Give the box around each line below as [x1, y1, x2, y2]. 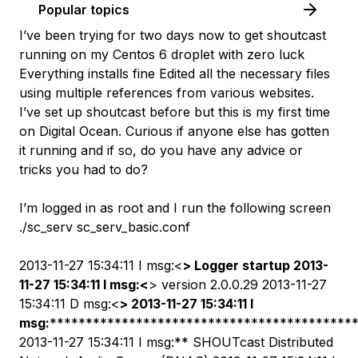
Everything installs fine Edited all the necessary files [19, 66, 330, 82]
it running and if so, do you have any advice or [19, 142, 303, 158]
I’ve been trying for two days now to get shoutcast [19, 27, 326, 43]
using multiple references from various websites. [19, 85, 314, 101]
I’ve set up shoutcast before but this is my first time [19, 104, 330, 120]
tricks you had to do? [19, 161, 148, 177]
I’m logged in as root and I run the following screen [19, 200, 331, 216]
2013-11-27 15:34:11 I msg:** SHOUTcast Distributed [19, 334, 333, 350]
